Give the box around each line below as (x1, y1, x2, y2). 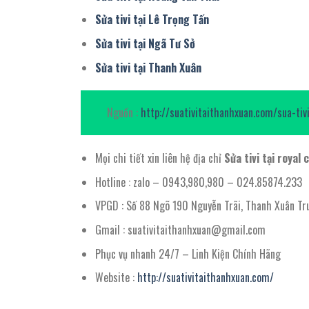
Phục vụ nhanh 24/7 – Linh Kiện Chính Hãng (94, 245, 281, 262)
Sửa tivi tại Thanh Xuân (94, 59, 201, 76)
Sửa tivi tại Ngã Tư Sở (94, 34, 195, 52)
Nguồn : (107, 104, 141, 121)
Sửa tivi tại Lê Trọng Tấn (94, 11, 209, 28)
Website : (94, 269, 137, 286)
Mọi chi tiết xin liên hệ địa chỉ (94, 150, 221, 167)
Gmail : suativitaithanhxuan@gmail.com (94, 221, 266, 238)
